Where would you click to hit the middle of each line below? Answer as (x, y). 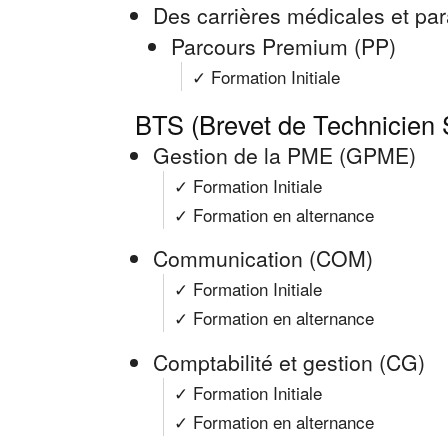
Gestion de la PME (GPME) (284, 154)
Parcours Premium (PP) (283, 45)
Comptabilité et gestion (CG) (289, 361)
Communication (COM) (263, 258)
